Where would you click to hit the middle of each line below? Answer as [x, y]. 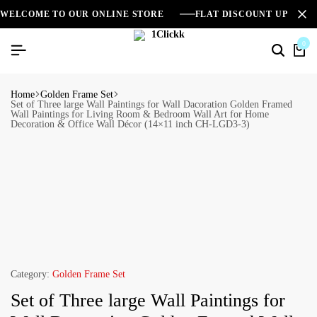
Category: [30, 274]
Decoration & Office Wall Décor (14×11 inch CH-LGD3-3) [130, 124]
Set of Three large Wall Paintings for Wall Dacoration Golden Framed [151, 104]
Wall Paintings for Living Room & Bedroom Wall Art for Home [140, 114]
